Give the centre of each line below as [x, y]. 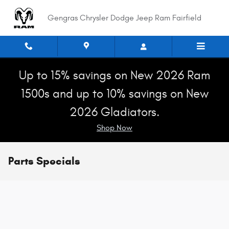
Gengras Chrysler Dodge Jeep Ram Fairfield [124, 18]
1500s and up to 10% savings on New [114, 94]
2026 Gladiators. [114, 112]
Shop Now [114, 128]
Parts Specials [44, 161]
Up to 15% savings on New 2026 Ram [114, 76]
